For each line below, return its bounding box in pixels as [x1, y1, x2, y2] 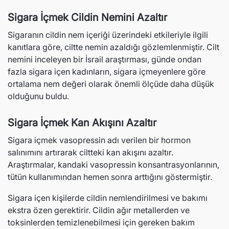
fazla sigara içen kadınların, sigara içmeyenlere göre [8, 66, 205, 77]
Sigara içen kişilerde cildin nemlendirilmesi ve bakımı [8, 193, 208, 203]
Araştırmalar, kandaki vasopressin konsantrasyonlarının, [8, 159, 219, 170]
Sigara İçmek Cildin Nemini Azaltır [8, 11, 167, 24]
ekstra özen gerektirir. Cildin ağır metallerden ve [8, 205, 190, 215]
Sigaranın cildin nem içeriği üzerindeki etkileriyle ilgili [8, 30, 208, 40]
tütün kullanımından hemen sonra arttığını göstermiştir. [8, 172, 212, 182]
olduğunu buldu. [8, 91, 69, 101]
